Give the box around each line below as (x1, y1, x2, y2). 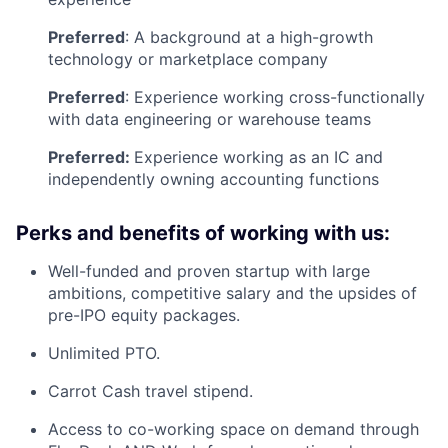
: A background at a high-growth (125, 26, 373, 47)
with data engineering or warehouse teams (48, 108, 371, 129)
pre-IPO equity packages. (48, 304, 240, 325)
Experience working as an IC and (134, 146, 383, 167)
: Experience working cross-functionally (125, 86, 425, 107)
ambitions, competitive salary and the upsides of (48, 282, 417, 303)
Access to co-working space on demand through (48, 418, 419, 439)
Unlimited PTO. (48, 342, 160, 363)
